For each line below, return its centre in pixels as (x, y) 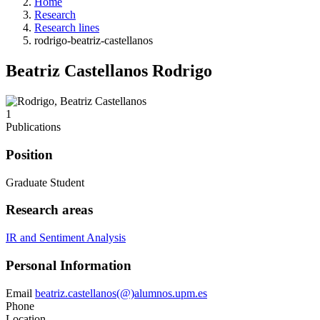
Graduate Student (45, 182)
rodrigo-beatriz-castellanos (94, 41)
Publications (33, 127)
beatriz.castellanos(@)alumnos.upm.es (121, 293)
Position (29, 154)
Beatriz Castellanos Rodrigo (109, 71)
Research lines (67, 28)
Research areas (49, 210)
